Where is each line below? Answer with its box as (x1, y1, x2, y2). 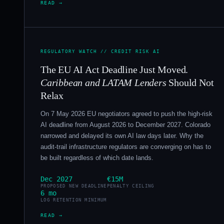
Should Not (166, 77, 214, 88)
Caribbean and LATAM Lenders (40, 77, 166, 88)
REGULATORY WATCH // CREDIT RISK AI (40, 48, 160, 54)
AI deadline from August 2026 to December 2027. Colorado (40, 120, 210, 128)
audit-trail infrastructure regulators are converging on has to (40, 142, 211, 150)
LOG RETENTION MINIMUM (40, 197, 107, 202)
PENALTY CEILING (106, 183, 154, 188)
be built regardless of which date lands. (40, 153, 153, 161)
